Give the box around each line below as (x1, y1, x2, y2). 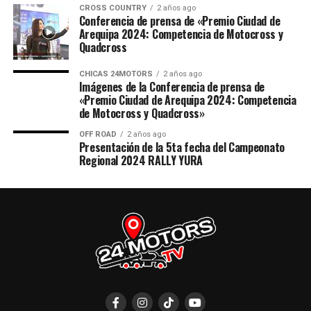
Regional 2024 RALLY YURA (78, 152, 203, 169)
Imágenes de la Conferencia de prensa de (78, 78, 265, 95)
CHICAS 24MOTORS (78, 69, 153, 78)
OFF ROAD (78, 130, 117, 139)
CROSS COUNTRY (78, 3, 146, 12)
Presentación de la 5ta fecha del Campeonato (78, 139, 285, 155)
